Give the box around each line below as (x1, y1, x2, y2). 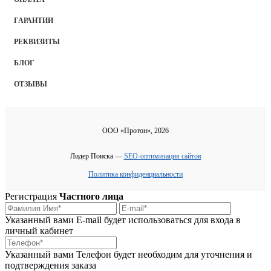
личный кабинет (5, 225, 73, 236)
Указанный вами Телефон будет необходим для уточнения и (5, 249, 252, 260)
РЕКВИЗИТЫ (14, 37, 60, 46)
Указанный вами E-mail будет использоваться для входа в (5, 214, 241, 225)
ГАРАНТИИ (14, 16, 53, 25)
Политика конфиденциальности (88, 169, 183, 178)
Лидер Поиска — (70, 151, 124, 160)
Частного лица (59, 191, 123, 201)
